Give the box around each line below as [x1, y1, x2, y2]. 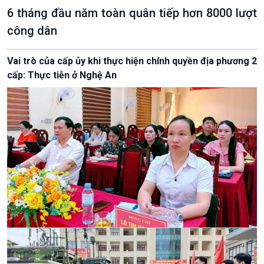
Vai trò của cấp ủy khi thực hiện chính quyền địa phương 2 [7, 55, 257, 67]
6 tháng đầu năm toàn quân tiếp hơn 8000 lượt [7, 5, 257, 20]
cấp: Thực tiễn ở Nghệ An [7, 69, 117, 81]
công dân [7, 23, 57, 38]
